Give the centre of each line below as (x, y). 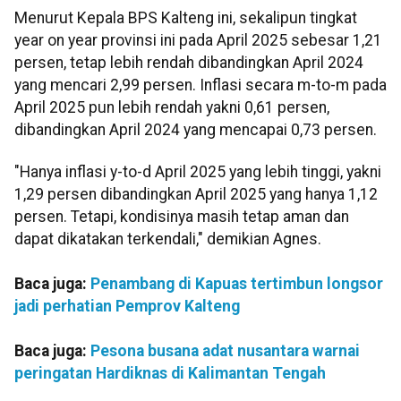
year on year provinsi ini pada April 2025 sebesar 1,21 (198, 41)
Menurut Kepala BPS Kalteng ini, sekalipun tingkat (186, 18)
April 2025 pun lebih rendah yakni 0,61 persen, (172, 108)
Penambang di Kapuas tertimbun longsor (237, 284)
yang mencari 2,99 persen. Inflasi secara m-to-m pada (200, 85)
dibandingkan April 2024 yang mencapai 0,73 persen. (196, 130)
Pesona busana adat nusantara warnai (225, 351)
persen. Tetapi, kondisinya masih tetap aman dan (182, 217)
